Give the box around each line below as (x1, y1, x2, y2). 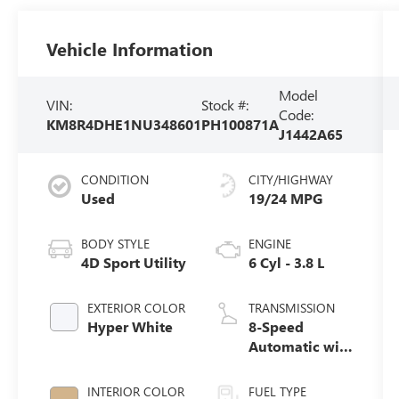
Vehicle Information (46, 37, 214, 61)
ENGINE (248, 235, 291, 253)
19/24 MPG (248, 189, 322, 208)
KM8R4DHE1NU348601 (46, 115, 202, 134)
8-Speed (248, 317, 304, 337)
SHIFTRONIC (248, 356, 331, 376)
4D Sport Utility (81, 253, 187, 273)
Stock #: (201, 95, 249, 115)
